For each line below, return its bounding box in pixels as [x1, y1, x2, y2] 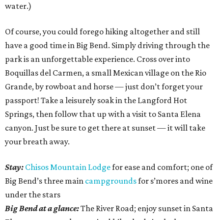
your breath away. [5, 137, 70, 147]
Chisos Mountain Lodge [25, 162, 110, 172]
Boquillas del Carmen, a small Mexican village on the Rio [5, 68, 206, 78]
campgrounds [85, 176, 137, 186]
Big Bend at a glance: [5, 203, 81, 214]
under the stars [5, 190, 60, 200]
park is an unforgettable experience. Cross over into [5, 54, 190, 64]
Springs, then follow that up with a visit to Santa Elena [5, 109, 201, 119]
